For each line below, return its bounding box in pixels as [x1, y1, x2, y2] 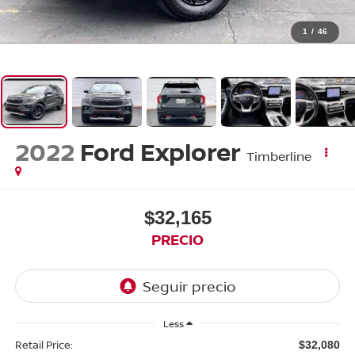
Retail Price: [14, 337, 73, 352]
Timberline [246, 147, 311, 166]
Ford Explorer [79, 136, 241, 169]
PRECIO [151, 229, 204, 249]
